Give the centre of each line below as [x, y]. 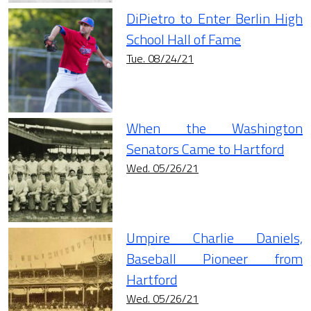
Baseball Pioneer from [215, 259]
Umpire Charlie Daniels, [215, 238]
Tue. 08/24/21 [160, 59]
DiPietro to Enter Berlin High [215, 19]
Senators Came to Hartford [205, 149]
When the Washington [215, 128]
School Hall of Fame [184, 40]
